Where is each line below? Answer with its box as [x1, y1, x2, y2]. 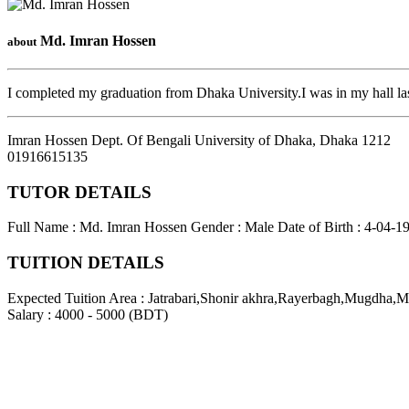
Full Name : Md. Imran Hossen [7, 219, 187, 236]
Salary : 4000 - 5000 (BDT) [7, 306, 168, 322]
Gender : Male [191, 219, 274, 236]
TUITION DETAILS [7, 253, 164, 273]
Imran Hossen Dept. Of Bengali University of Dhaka [7, 131, 312, 148]
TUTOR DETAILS [7, 182, 152, 202]
